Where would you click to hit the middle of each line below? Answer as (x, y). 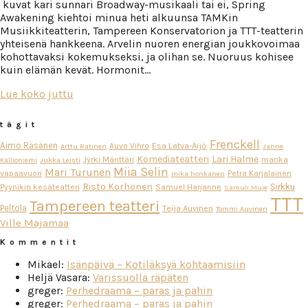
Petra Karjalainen (260, 173)
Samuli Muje (246, 187)
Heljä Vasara (57, 277)
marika (275, 159)
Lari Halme (235, 159)
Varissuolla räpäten (141, 277)
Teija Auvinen (188, 208)
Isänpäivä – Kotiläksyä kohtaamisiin (156, 264)
